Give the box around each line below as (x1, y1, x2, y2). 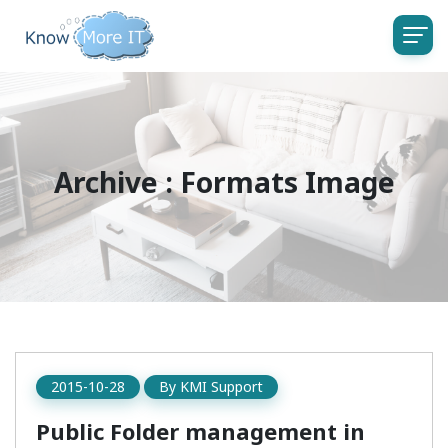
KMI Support (180, 377, 263, 396)
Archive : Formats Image (53, 163, 395, 201)
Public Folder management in (36, 416, 365, 446)
